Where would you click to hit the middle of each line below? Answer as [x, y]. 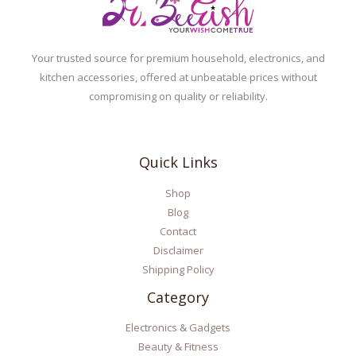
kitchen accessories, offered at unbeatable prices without [178, 77]
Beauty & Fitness [178, 347]
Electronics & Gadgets [178, 328]
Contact [178, 231]
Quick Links [178, 163]
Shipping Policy [178, 269]
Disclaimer [178, 250]
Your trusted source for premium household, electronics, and [178, 58]
